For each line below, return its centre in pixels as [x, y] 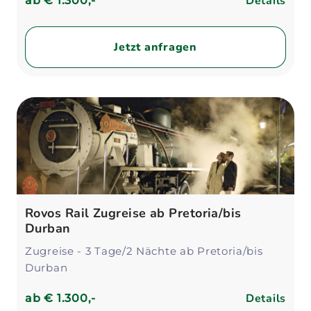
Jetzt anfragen [155, 47]
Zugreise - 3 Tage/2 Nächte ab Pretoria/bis [144, 251]
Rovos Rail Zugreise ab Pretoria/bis [133, 213]
